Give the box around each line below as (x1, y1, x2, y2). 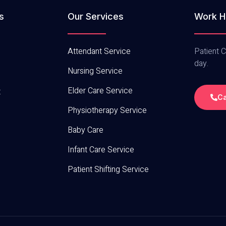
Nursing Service (68, 65, 123, 78)
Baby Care (68, 124, 104, 137)
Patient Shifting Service (68, 163, 149, 176)
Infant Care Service (68, 144, 135, 156)
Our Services (68, 11, 124, 22)
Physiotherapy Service (68, 104, 147, 117)
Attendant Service (68, 45, 131, 58)
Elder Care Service (68, 85, 133, 97)
